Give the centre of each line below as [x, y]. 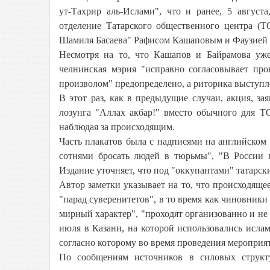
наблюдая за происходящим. [117, 127]
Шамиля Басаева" [96, 40]
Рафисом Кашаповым [178, 40]
